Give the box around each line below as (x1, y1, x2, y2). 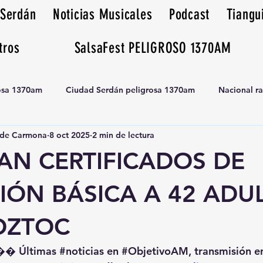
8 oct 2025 (49, 129, 90, 140)
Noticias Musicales (52, 6, 153, 23)
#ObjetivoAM (122, 244, 188, 258)
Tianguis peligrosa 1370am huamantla (18, 131, 165, 142)
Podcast (168, 6, 210, 23)
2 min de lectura (92, 129, 154, 140)
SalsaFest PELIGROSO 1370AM (74, 39, 232, 56)
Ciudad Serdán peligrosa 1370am (66, 84, 195, 95)
